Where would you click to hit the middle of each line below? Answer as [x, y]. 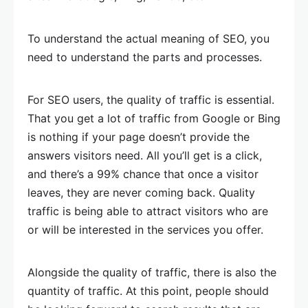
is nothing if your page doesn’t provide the [139, 137]
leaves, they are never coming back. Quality [141, 192]
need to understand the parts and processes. [145, 57]
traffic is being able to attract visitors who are [148, 211]
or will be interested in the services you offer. [145, 230]
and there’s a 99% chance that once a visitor [143, 174]
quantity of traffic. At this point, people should [148, 291]
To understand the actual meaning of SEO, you [148, 38]
